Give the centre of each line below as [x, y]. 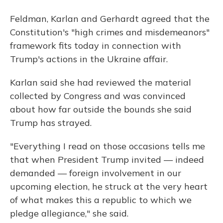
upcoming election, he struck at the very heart [109, 186]
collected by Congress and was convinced [98, 96]
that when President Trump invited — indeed [107, 159]
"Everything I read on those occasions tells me [108, 146]
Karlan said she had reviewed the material [101, 82]
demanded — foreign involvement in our [96, 173]
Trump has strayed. [51, 122]
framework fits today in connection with [96, 45]
